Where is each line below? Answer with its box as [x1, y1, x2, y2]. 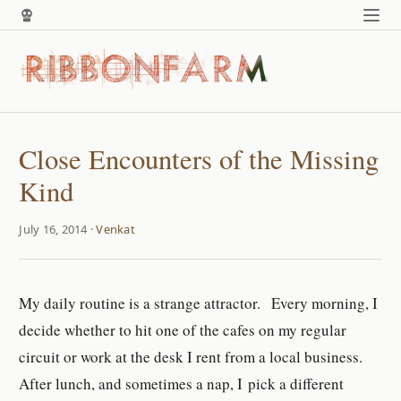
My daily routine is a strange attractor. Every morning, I [19, 293, 379, 314]
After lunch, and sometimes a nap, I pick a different [19, 373, 345, 395]
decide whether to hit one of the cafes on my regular [19, 320, 347, 341]
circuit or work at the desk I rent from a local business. [19, 346, 363, 368]
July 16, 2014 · [19, 221, 97, 238]
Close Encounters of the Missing [19, 141, 380, 178]
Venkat [96, 221, 135, 238]
